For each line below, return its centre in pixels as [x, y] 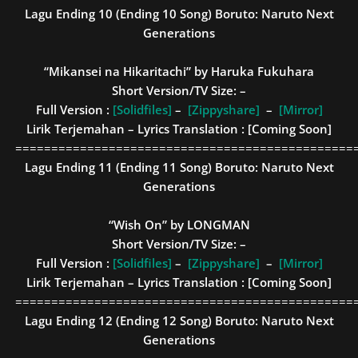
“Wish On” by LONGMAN [179, 225]
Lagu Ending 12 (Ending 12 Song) [119, 320]
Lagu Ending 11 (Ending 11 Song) [119, 167]
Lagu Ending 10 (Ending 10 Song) [119, 14]
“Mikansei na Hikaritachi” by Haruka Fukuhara [179, 71]
